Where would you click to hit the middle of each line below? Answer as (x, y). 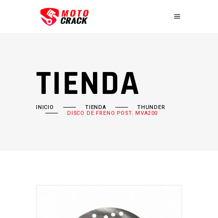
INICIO (45, 107)
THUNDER (151, 107)
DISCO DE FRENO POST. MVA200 (113, 113)
